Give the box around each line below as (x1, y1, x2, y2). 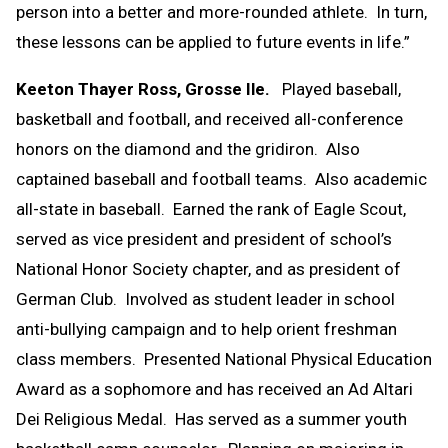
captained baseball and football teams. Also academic (16, 168, 427, 189)
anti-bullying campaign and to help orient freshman (16, 318, 397, 339)
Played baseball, (270, 78, 401, 99)
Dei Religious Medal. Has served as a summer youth (16, 408, 407, 429)
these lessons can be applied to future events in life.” (16, 31, 410, 52)
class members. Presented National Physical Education (16, 348, 432, 369)
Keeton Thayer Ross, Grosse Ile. (16, 78, 270, 99)
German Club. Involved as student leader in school (16, 288, 395, 309)
